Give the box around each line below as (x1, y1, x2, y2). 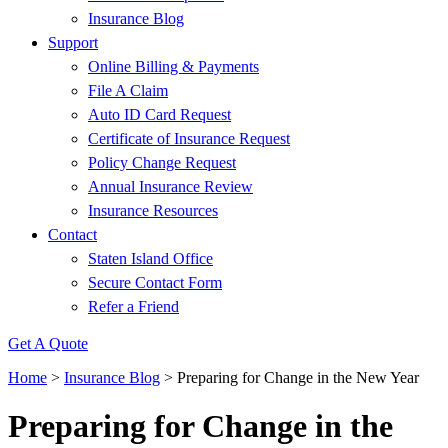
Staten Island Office (88, 250, 213, 267)
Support (48, 34, 98, 51)
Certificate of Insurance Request (88, 130, 290, 147)
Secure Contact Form (88, 274, 222, 291)
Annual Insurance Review (88, 178, 253, 195)
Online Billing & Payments (88, 58, 259, 75)
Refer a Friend (88, 298, 179, 315)
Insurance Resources (88, 202, 218, 219)
